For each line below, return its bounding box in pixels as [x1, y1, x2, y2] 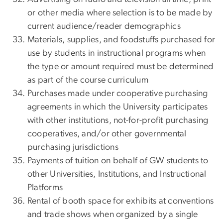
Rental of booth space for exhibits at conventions [27, 197, 214, 206]
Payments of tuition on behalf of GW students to [27, 156, 209, 166]
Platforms [27, 183, 63, 193]
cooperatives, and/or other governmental [27, 129, 187, 139]
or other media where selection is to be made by [27, 8, 213, 18]
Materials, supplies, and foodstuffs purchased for [27, 35, 216, 45]
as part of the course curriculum [27, 76, 148, 85]
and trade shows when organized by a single [27, 210, 198, 220]
